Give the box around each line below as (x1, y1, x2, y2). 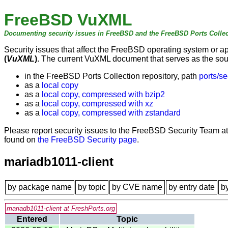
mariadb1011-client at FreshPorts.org (7, 205, 115, 213)
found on (4, 135, 38, 145)
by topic (78, 183, 106, 192)
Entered (17, 215, 47, 224)
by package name (8, 183, 72, 192)
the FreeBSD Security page (38, 135, 137, 145)
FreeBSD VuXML (4, 11, 132, 30)
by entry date (168, 183, 215, 192)
